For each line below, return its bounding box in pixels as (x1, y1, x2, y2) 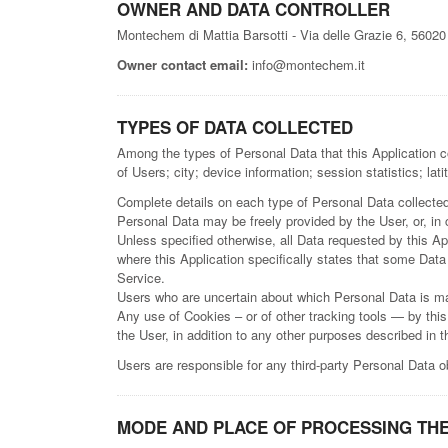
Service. (117, 268, 165, 288)
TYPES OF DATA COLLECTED (117, 115, 353, 140)
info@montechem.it (248, 55, 365, 75)
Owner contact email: (117, 55, 248, 75)
